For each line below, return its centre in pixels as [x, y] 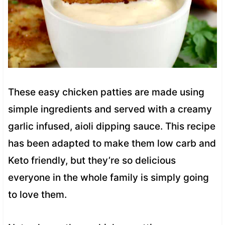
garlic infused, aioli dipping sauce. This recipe [111, 126]
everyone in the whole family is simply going [108, 177]
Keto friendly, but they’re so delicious [92, 160]
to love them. [37, 194]
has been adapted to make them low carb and [112, 143]
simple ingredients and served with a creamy [110, 109]
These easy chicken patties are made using [106, 92]
